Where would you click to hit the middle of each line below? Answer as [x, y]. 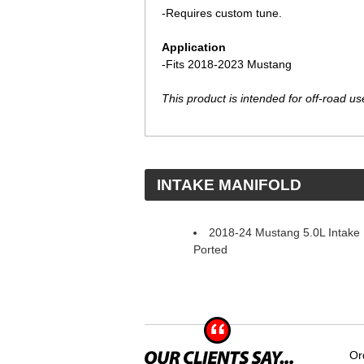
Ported [210, 249]
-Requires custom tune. [222, 13]
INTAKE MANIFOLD [229, 185]
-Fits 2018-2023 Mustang [227, 64]
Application [194, 47]
